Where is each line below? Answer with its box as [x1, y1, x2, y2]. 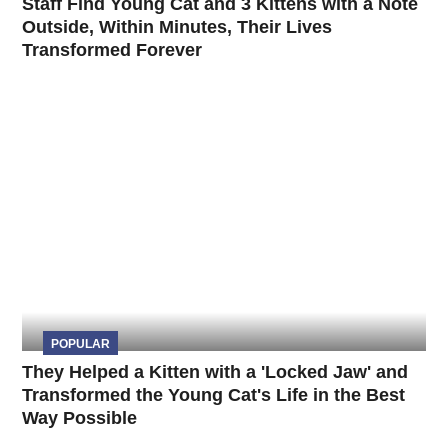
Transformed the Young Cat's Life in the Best [22, 384, 406, 405]
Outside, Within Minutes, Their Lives [22, 16, 333, 37]
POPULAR [50, 336, 110, 351]
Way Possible [22, 407, 138, 428]
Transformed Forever [22, 39, 203, 60]
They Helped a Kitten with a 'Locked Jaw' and [22, 361, 409, 382]
